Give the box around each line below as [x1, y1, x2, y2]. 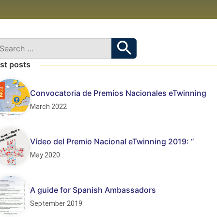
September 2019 [30, 200, 82, 207]
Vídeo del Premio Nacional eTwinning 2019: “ [30, 137, 194, 146]
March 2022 [30, 103, 67, 110]
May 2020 [30, 151, 60, 159]
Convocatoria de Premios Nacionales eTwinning [30, 88, 206, 98]
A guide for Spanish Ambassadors [30, 185, 156, 195]
